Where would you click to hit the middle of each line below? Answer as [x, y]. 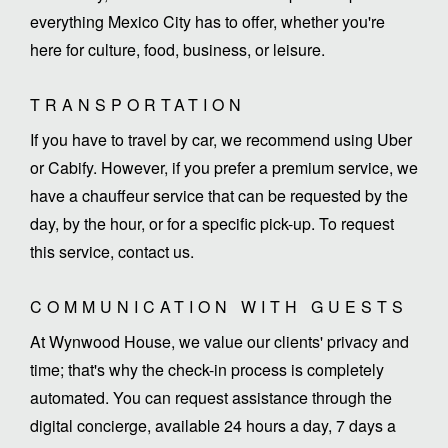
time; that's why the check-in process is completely [207, 369]
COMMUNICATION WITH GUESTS [219, 306]
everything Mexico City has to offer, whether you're [207, 21]
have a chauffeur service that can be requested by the [219, 195]
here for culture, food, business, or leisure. [177, 49]
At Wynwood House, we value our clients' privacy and [219, 341]
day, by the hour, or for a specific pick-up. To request [212, 223]
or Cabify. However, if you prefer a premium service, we [224, 167]
